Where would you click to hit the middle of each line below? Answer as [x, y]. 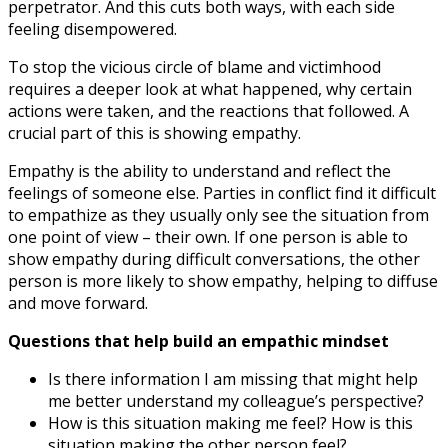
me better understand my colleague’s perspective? [236, 401]
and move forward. [78, 303]
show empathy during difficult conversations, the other [214, 259]
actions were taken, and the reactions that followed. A [208, 111]
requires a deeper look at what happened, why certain [210, 89]
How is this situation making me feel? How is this [230, 423]
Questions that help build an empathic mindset [198, 341]
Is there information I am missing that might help [233, 379]
